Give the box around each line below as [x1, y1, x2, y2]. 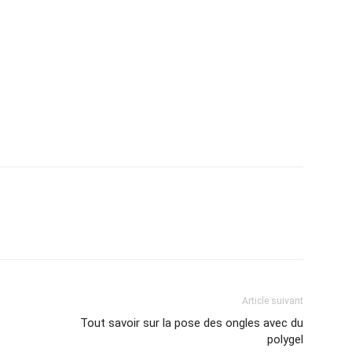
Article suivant [242, 295, 303, 306]
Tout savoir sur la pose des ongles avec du [80, 316, 303, 330]
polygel [267, 332, 303, 346]
